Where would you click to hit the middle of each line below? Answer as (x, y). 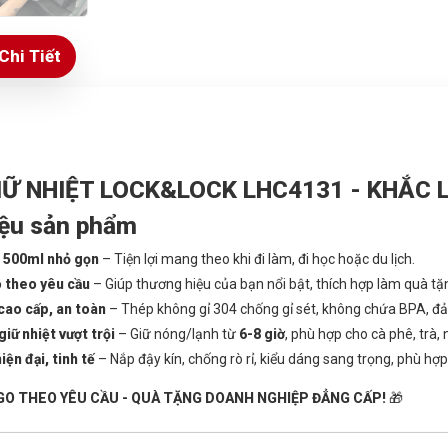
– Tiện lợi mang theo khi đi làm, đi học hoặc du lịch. (257, 258)
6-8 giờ (262, 333)
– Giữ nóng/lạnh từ (177, 333)
